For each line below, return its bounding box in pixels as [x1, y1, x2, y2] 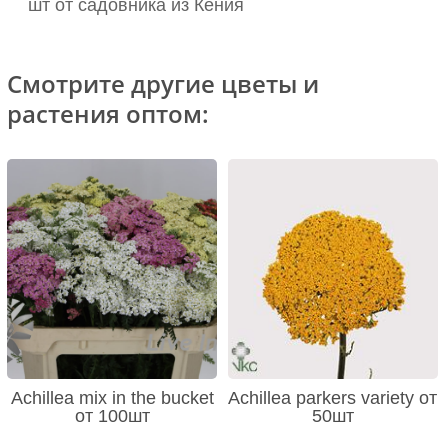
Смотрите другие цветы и [7, 67, 319, 101]
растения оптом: [7, 97, 209, 131]
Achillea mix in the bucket [10, 388, 214, 409]
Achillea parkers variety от [228, 388, 437, 409]
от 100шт [74, 406, 150, 427]
